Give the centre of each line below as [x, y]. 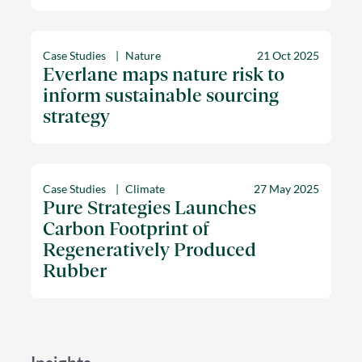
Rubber [75, 270]
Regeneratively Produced [150, 249]
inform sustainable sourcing [161, 95]
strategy [77, 116]
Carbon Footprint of [126, 228]
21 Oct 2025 [288, 55]
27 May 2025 [286, 188]
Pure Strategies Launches [150, 207]
